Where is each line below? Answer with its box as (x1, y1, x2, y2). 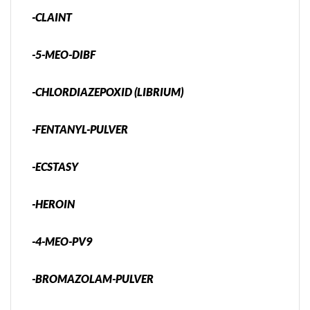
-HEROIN (32, 197, 75, 211)
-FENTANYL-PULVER (32, 122, 128, 136)
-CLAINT (32, 10, 72, 24)
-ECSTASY (32, 160, 78, 174)
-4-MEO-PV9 (32, 235, 92, 248)
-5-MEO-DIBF (32, 48, 95, 62)
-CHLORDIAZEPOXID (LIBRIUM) (32, 85, 183, 99)
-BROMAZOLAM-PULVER (32, 272, 154, 286)
